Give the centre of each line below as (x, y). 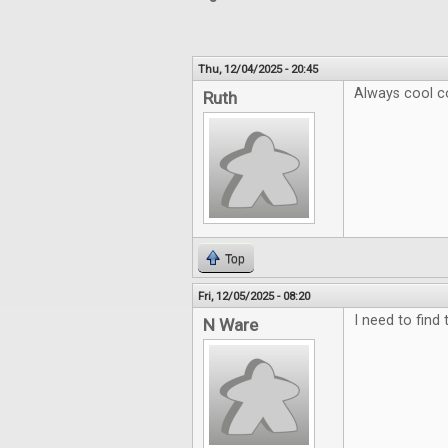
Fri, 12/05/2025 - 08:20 (254, 296)
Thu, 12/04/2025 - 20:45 (258, 69)
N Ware (230, 325)
